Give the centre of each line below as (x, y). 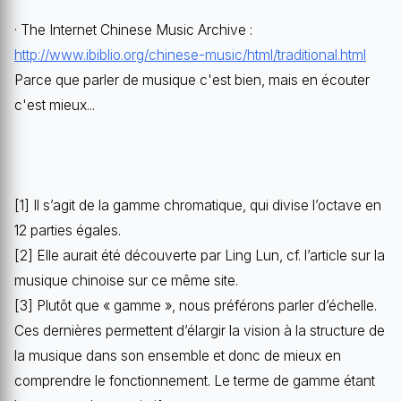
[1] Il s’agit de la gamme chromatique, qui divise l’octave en (198, 205)
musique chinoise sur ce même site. (126, 280)
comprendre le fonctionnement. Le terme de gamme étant (195, 380)
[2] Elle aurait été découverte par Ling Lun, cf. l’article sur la (200, 255)
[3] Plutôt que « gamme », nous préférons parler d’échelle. (196, 305)
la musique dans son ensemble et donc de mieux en (178, 355)
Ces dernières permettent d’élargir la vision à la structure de (200, 330)
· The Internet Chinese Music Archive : (133, 30)
